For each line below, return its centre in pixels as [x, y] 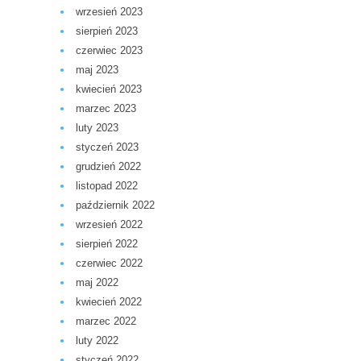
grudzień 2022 [108, 167]
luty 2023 [97, 128]
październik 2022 [115, 205]
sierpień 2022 [107, 244]
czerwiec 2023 [109, 51]
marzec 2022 [106, 322]
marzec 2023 [106, 109]
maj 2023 [97, 70]
